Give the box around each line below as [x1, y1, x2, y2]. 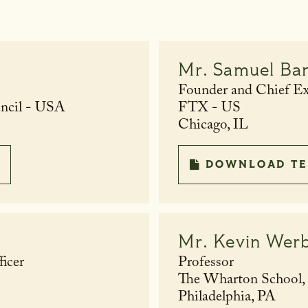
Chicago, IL [178, 114, 248, 140]
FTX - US [178, 97, 241, 122]
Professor [178, 252, 234, 277]
